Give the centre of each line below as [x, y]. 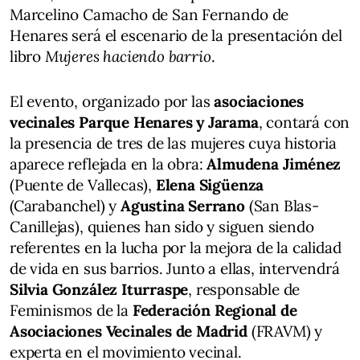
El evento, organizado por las [112, 101]
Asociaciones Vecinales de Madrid [129, 331]
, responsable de [244, 289]
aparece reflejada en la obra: [108, 164]
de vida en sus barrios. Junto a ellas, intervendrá [175, 268]
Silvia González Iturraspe [99, 289]
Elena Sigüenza [210, 184]
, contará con [304, 122]
